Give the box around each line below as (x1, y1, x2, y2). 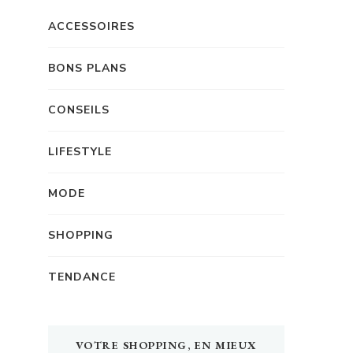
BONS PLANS (48, 60, 127, 76)
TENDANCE (48, 269, 116, 284)
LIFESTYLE (48, 143, 112, 159)
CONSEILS (48, 102, 110, 117)
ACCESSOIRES (48, 18, 135, 34)
